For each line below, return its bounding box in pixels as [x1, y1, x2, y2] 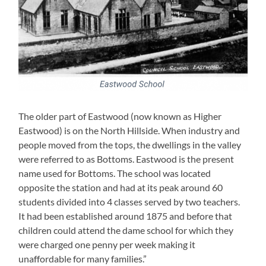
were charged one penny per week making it [18, 239, 196, 251]
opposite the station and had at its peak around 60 [18, 182, 223, 194]
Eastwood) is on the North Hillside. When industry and [18, 125, 240, 137]
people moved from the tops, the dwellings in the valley [18, 139, 242, 151]
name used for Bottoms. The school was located [18, 167, 211, 179]
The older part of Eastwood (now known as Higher [18, 110, 222, 122]
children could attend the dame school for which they [18, 224, 234, 236]
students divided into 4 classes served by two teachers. [18, 196, 240, 208]
